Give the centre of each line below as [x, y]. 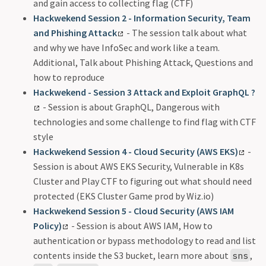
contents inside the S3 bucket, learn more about [132, 255]
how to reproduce [69, 77]
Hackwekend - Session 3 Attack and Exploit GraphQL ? [144, 92]
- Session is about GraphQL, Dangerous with [130, 107]
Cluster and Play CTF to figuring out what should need [142, 181]
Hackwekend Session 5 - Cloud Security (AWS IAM [134, 210]
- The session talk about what [186, 32]
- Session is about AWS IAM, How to [141, 225]
